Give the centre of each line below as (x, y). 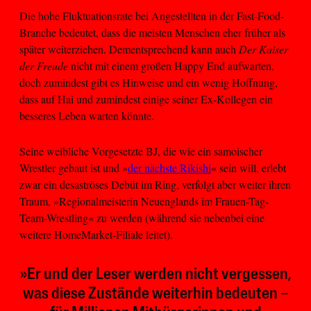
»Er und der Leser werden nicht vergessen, (155, 275)
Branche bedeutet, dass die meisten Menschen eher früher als (152, 33)
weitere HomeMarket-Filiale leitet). (96, 234)
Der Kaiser (263, 49)
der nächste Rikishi (169, 167)
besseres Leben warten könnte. (87, 116)
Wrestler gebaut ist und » (74, 167)
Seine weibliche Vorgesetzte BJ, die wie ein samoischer (141, 151)
